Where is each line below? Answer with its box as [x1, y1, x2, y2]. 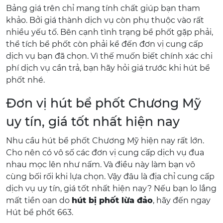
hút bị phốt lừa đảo [72, 196, 153, 205]
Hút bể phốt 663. [6, 208, 73, 217]
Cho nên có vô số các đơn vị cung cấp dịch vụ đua [6, 148, 204, 157]
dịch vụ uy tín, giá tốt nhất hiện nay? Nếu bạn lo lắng [6, 184, 217, 193]
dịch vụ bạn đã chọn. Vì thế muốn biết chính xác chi [6, 51, 213, 61]
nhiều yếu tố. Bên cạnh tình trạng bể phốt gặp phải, [6, 27, 213, 37]
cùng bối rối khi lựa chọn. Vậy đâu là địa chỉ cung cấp [6, 172, 215, 181]
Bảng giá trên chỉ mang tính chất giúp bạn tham [6, 3, 200, 13]
